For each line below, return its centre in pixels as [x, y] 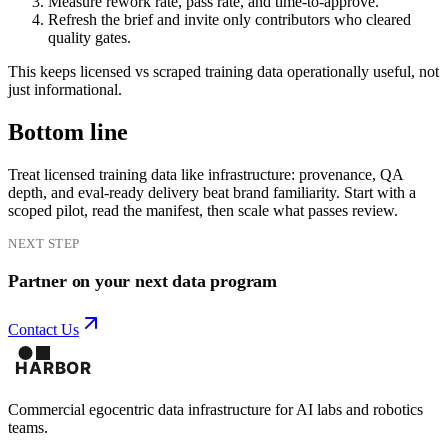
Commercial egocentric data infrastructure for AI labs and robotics [215, 409]
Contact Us [43, 329]
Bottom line [68, 132]
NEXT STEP [44, 243]
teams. [28, 427]
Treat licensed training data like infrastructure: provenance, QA [205, 174]
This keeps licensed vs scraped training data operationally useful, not [223, 72]
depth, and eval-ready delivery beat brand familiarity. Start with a [212, 192]
